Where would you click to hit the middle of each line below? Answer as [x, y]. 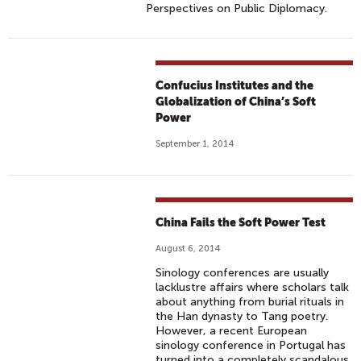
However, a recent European [232, 331]
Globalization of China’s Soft [236, 102]
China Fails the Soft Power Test [241, 222]
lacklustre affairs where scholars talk [253, 287]
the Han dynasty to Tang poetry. [242, 316]
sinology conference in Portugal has [251, 345]
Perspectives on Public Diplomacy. [237, 8]
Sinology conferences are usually [243, 273]
